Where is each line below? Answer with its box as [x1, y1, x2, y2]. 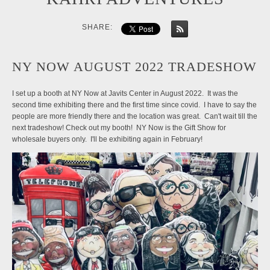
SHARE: [82, 23, 113, 31]
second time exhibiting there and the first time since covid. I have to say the [12, 101, 257, 109]
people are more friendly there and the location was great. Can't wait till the [12, 112, 257, 121]
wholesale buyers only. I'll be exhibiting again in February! [12, 135, 202, 143]
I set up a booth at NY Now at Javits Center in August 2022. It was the [12, 89, 238, 98]
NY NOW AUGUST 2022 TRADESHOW [12, 59, 257, 74]
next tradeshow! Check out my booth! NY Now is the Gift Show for [12, 124, 226, 132]
